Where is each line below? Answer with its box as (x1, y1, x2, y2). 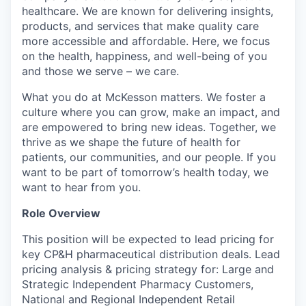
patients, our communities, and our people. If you (22, 150, 276, 164)
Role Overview (22, 206, 100, 220)
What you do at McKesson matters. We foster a (22, 89, 266, 104)
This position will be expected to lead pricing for (22, 232, 274, 246)
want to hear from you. (22, 180, 141, 194)
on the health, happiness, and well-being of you (22, 48, 267, 63)
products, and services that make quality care (22, 18, 259, 33)
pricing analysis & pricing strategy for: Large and (22, 262, 274, 276)
